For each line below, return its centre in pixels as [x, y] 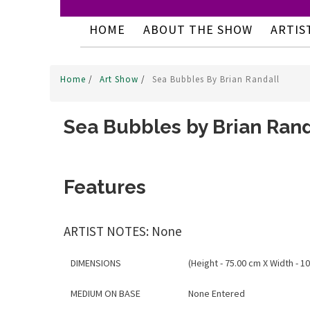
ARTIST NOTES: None [123, 231]
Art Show [120, 79]
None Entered [217, 293]
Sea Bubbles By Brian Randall [216, 79]
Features [105, 187]
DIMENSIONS [96, 263]
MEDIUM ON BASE [106, 293]
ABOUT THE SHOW [198, 29]
